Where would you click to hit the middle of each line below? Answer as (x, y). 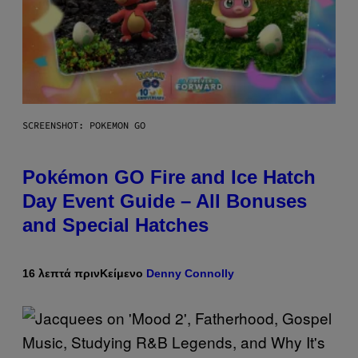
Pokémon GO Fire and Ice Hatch (169, 177)
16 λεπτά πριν (61, 273)
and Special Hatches (115, 225)
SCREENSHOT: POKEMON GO (84, 125)
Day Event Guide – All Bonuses (165, 201)
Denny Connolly (190, 273)
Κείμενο (123, 273)
